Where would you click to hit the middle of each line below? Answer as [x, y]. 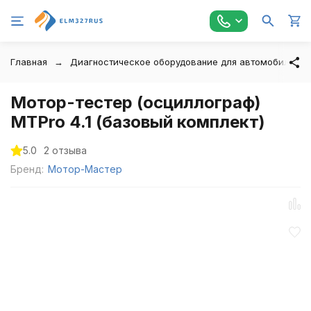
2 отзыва [65, 150]
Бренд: [27, 169]
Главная [29, 62]
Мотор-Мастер [85, 169]
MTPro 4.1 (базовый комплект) [138, 122]
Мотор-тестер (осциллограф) [136, 102]
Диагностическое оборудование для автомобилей [185, 62]
